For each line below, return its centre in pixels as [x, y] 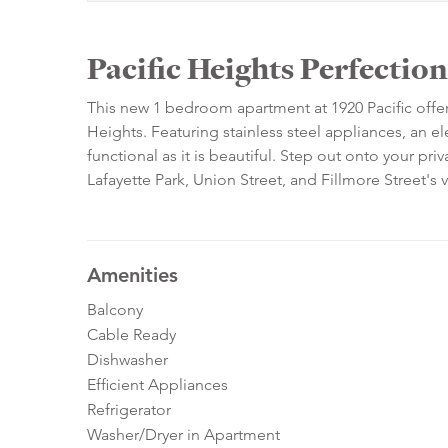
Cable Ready [131, 335]
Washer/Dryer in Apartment [183, 435]
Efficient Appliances [157, 385]
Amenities [132, 275]
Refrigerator [129, 410]
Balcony [115, 310]
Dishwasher [127, 360]
